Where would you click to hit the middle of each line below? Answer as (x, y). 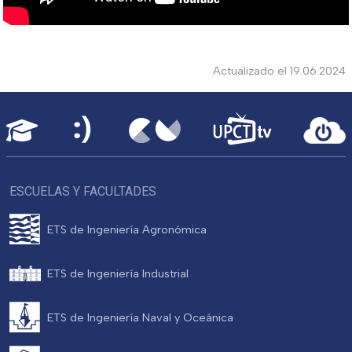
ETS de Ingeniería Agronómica (127, 229)
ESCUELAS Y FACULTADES (83, 192)
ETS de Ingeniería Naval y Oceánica (140, 317)
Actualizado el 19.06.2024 (279, 70)
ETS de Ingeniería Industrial (118, 273)
